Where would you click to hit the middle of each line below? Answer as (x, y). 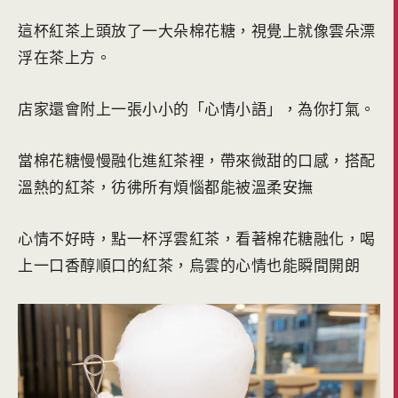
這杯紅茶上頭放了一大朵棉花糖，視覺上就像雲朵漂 (197, 31)
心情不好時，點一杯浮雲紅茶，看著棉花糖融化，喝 (197, 239)
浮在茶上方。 (64, 58)
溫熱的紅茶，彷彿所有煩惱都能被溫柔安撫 (166, 187)
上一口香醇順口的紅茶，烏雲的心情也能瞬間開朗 (189, 266)
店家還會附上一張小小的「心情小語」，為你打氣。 (197, 109)
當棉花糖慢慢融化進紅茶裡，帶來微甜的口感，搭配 (197, 161)
